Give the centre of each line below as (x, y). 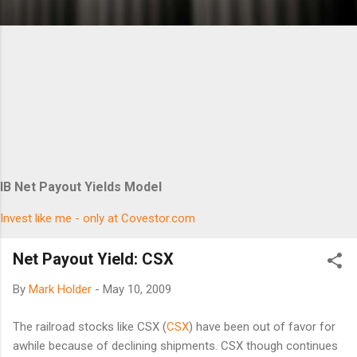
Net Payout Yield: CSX (93, 259)
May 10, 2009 (137, 289)
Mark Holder (60, 289)
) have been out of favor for (262, 326)
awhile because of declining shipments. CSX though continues (175, 345)
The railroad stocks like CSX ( (90, 326)
